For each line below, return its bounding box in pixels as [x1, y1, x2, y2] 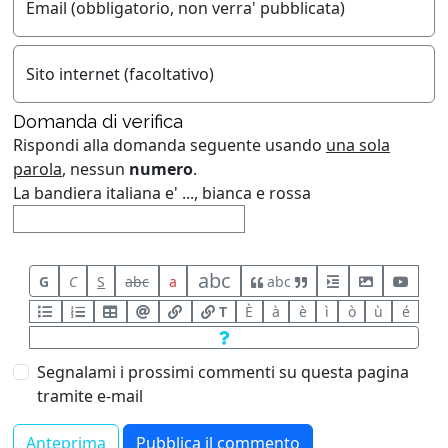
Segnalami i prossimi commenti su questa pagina [37, 361, 409, 383]
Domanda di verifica [13, 111, 183, 132]
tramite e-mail [37, 385, 143, 407]
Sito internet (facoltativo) [26, 63, 214, 85]
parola [13, 158, 62, 180]
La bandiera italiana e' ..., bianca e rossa [13, 182, 311, 204]
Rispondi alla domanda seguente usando [13, 134, 326, 156]
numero [129, 158, 193, 180]
